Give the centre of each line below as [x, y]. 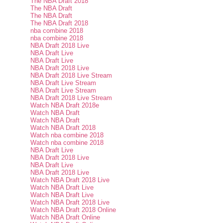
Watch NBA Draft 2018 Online [73, 210]
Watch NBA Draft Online [65, 218]
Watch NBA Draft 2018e [65, 106]
